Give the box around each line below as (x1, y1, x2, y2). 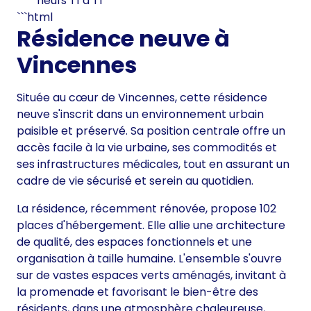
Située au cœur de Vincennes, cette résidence (17, 90, 267, 106)
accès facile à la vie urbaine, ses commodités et (17, 140, 277, 156)
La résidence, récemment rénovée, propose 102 (17, 201, 276, 217)
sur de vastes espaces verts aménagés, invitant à (17, 267, 286, 284)
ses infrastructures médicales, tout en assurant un (17, 156, 289, 173)
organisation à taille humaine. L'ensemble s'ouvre (17, 251, 282, 267)
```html (17, 9, 53, 26)
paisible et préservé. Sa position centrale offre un (17, 123, 285, 140)
